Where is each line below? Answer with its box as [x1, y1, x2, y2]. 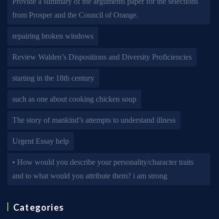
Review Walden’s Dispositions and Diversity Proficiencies [12, 53, 192, 61]
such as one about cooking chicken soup [12, 95, 136, 103]
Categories [13, 202, 64, 213]
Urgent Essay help [12, 137, 69, 145]
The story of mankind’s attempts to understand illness [12, 116, 175, 124]
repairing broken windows [12, 32, 93, 40]
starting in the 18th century [12, 74, 94, 82]
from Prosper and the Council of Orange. [12, 11, 138, 19]
